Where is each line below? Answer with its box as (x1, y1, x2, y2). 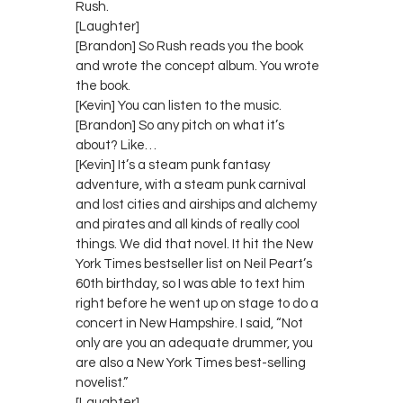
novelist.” (76, 375, 128, 390)
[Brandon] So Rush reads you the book (76, 39, 303, 53)
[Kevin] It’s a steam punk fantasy (76, 157, 270, 172)
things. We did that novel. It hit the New (76, 237, 313, 251)
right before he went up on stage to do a (76, 296, 318, 310)
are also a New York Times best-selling (76, 355, 306, 370)
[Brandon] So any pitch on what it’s (76, 118, 284, 132)
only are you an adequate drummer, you (76, 336, 313, 350)
